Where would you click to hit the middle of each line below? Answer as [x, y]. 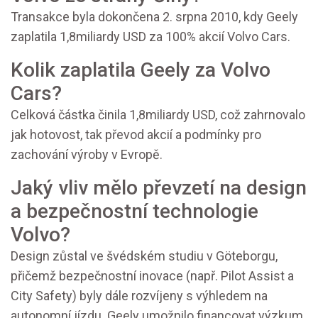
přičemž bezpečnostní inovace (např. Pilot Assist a [152, 276]
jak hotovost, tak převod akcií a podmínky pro [136, 135]
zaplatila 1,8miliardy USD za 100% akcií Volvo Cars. [150, 37]
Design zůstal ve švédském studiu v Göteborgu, [144, 256]
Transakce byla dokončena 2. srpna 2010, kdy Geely [154, 17]
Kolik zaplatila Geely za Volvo [141, 70]
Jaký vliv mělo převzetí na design [159, 188]
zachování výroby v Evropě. [87, 155]
